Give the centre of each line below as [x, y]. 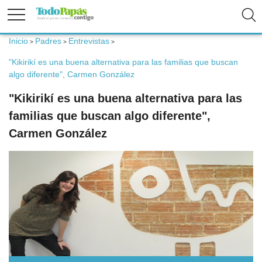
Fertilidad [29, 52]
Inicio [18, 41]
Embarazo [31, 90]
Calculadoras [37, 242]
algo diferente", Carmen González [72, 74]
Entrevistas [89, 41]
